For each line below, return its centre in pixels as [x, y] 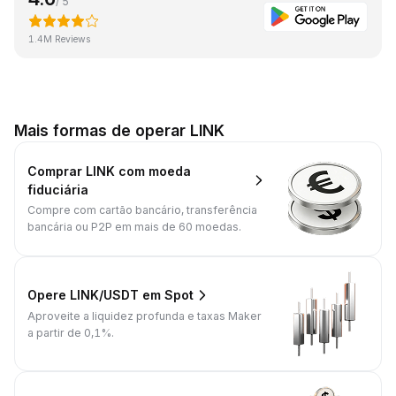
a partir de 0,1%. [71, 332]
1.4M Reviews [60, 39]
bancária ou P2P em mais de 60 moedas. [134, 227]
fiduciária [58, 189]
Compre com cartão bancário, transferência [142, 210]
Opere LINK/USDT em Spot [110, 295]
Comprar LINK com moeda [109, 171]
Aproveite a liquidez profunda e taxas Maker [145, 316]
